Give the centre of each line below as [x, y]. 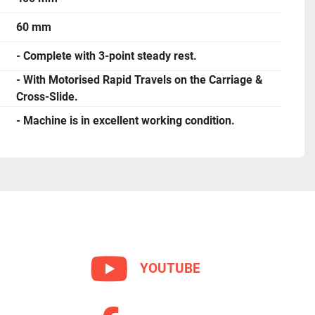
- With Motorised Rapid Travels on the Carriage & [140, 80]
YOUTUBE [170, 268]
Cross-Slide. [47, 97]
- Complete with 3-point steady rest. [107, 56]
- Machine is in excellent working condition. [126, 121]
